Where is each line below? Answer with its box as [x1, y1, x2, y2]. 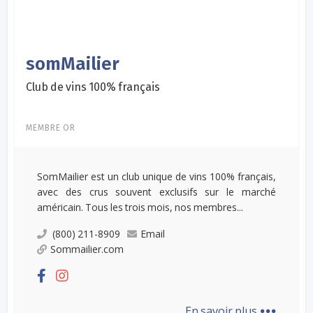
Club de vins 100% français [26, 80, 161, 94]
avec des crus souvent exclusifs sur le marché [37, 184, 276, 198]
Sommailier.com [50, 242, 124, 256]
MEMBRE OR [26, 122, 76, 133]
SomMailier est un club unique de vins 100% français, [37, 169, 276, 183]
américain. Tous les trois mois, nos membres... [37, 200, 244, 214]
